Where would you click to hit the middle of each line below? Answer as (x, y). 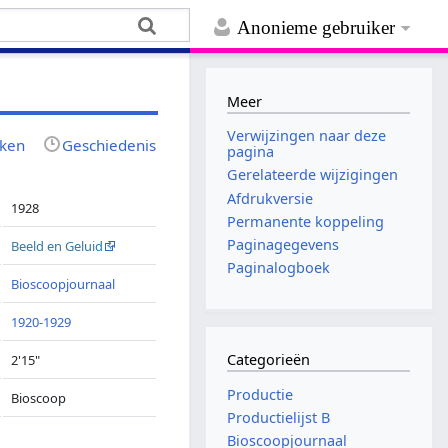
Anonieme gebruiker (316, 28)
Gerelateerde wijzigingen (313, 175)
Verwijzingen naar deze (307, 136)
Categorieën (269, 360)
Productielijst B (279, 418)
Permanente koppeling (306, 221)
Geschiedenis (109, 144)
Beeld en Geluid (57, 245)
